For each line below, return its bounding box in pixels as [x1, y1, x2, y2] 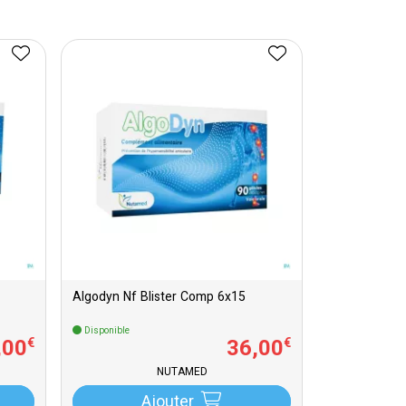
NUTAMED [156, 364, 208, 381]
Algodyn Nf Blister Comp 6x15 [72, 288, 246, 308]
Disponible [82, 324, 130, 338]
